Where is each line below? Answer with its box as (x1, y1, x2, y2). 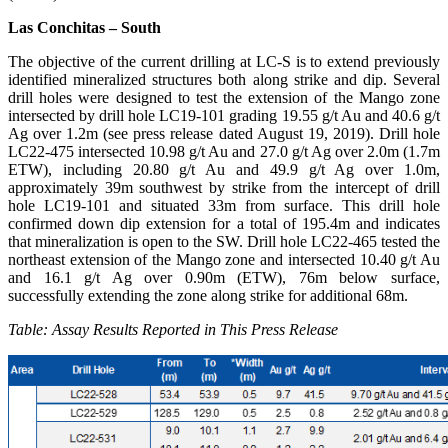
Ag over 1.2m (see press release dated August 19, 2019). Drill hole (8, 125, 440, 143)
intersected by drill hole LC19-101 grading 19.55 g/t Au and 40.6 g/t (8, 107, 440, 125)
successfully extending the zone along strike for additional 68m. (8, 287, 408, 305)
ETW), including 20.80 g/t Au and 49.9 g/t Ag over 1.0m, (8, 161, 440, 179)
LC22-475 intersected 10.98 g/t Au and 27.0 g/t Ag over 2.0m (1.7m (8, 143, 440, 161)
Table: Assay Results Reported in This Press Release (8, 321, 338, 339)
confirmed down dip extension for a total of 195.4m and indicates (8, 215, 440, 233)
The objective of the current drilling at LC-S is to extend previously (8, 53, 440, 71)
